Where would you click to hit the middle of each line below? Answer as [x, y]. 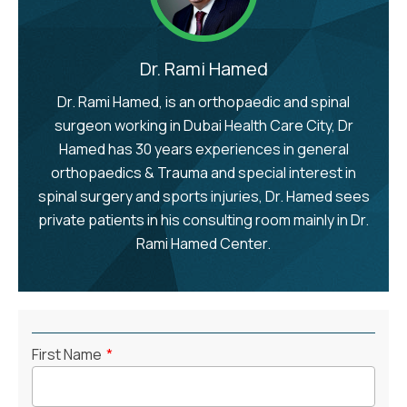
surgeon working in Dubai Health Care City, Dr [203, 125]
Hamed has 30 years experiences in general [203, 149]
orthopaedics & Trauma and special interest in [203, 172]
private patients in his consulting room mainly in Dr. [203, 219]
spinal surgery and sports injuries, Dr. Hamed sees [203, 196]
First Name [67, 354]
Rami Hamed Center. [203, 243]
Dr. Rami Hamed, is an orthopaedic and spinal [203, 101]
